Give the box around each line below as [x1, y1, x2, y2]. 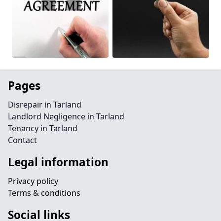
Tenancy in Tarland [8, 123, 77, 134]
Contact [8, 135, 37, 146]
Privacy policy [8, 176, 58, 186]
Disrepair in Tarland [8, 99, 81, 110]
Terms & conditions [8, 187, 80, 198]
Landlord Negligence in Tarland [8, 111, 124, 122]
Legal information [8, 154, 109, 170]
